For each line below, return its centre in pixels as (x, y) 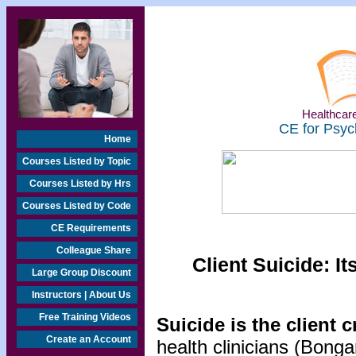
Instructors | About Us (81, 295)
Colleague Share (94, 250)
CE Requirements (91, 228)
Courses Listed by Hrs (80, 184)
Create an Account (89, 339)
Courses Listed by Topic (77, 161)
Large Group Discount (81, 273)
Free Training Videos (85, 317)
